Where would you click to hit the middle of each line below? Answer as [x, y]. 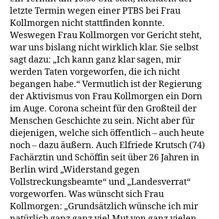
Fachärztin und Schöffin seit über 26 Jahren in [105, 157]
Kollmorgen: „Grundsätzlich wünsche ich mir [104, 206]
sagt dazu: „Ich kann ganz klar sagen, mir [95, 60]
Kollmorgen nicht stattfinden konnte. [87, 23]
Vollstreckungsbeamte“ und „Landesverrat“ [100, 182]
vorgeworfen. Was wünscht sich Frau [87, 194]
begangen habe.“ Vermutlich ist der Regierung [106, 84]
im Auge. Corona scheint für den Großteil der [103, 109]
